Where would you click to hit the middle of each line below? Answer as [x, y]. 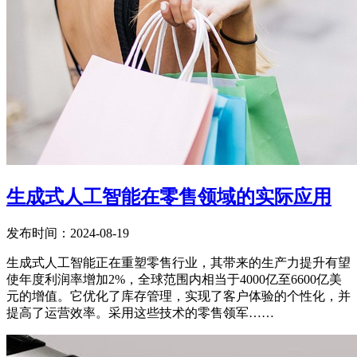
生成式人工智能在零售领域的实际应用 [169, 196]
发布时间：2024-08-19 [68, 233]
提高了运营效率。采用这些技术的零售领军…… [140, 312]
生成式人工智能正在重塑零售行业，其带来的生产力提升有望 [178, 262]
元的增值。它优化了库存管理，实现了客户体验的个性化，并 [178, 296]
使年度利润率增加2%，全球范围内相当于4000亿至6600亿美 [174, 279]
